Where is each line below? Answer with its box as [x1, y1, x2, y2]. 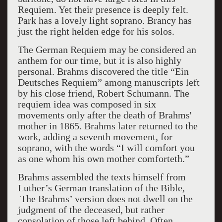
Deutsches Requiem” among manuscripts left [17, 77, 200, 88]
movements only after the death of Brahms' [17, 110, 192, 120]
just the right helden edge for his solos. [17, 26, 174, 37]
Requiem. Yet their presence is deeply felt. [17, 4, 188, 15]
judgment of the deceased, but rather [17, 204, 165, 215]
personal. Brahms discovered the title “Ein [17, 66, 189, 77]
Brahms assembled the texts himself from [17, 171, 186, 182]
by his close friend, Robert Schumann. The [17, 88, 189, 99]
